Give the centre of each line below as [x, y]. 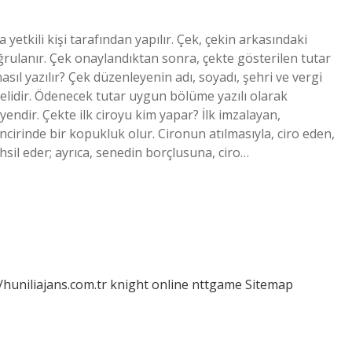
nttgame [217, 284]
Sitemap [269, 284]
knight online [149, 284]
